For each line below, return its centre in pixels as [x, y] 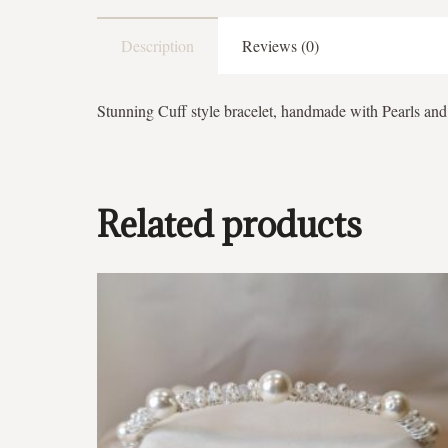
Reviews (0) [280, 46]
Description [157, 46]
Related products [229, 224]
